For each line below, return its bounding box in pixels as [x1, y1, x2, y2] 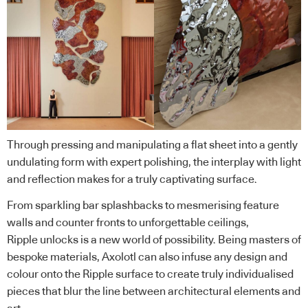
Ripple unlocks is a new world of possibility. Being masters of [7, 234, 301, 245]
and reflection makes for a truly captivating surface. [7, 174, 259, 186]
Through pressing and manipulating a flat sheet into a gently [7, 140, 298, 151]
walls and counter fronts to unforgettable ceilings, [7, 217, 249, 228]
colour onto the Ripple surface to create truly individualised [7, 268, 294, 280]
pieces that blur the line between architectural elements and [7, 285, 300, 297]
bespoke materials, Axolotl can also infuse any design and [7, 251, 287, 263]
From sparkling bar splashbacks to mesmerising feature [7, 199, 279, 211]
